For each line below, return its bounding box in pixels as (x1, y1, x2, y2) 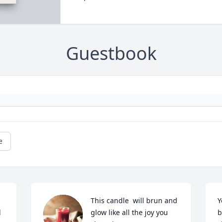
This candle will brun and (91, 196, 178, 206)
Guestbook (65, 41, 157, 66)
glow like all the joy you (91, 208, 168, 218)
